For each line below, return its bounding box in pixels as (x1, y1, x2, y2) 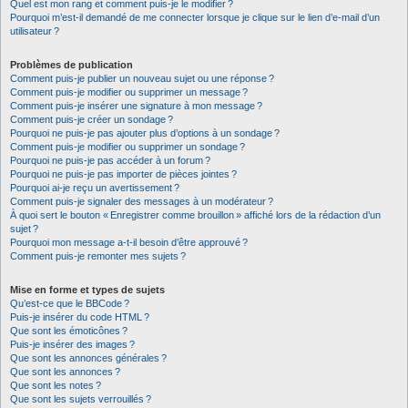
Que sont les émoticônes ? (10, 325, 127, 336)
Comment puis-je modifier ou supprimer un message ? (10, 87, 248, 97)
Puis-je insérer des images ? (10, 339, 135, 350)
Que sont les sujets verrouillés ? (10, 393, 151, 404)
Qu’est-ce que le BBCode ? (10, 298, 129, 309)
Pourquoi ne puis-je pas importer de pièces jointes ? (10, 168, 237, 179)
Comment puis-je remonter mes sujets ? (10, 250, 186, 261)
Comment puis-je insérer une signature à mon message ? (10, 100, 262, 111)
